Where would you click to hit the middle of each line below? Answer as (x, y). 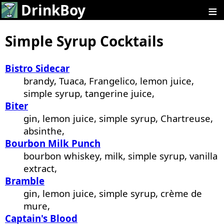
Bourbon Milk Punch (53, 143)
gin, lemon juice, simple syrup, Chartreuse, (118, 118)
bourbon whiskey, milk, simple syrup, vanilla (121, 156)
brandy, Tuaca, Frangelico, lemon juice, (109, 81)
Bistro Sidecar (37, 68)
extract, (40, 168)
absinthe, (44, 131)
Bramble (25, 181)
